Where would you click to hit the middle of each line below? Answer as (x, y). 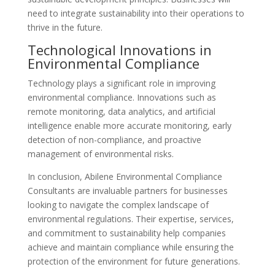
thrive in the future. (65, 27)
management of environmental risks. (100, 154)
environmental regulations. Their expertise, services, (130, 219)
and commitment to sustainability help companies (126, 233)
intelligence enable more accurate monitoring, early (129, 126)
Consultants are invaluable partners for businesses (127, 191)
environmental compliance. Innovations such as (122, 97)
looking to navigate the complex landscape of (118, 205)
